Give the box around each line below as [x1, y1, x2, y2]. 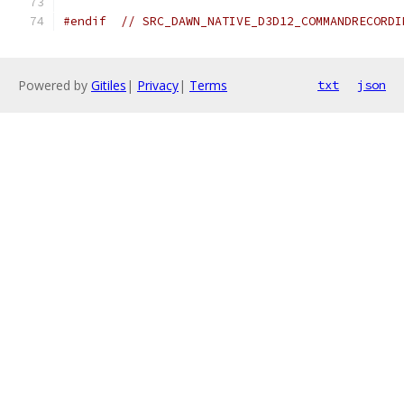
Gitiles [91, 77, 126, 94]
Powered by [18, 77, 91, 94]
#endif [63, 14, 106, 29]
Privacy [137, 77, 179, 94]
